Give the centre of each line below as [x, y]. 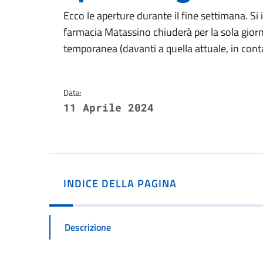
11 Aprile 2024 [109, 107]
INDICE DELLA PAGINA [120, 183]
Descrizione [88, 227]
